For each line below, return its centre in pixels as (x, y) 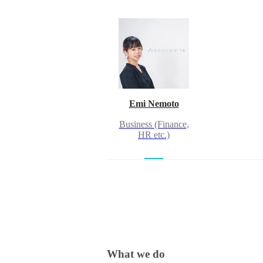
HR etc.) (154, 135)
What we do (136, 254)
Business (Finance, (154, 124)
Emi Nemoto (154, 104)
